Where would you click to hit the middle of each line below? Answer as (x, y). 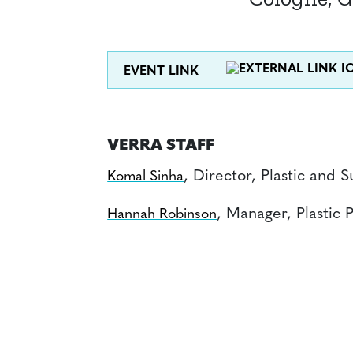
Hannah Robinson (162, 215)
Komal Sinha (146, 177)
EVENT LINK (162, 72)
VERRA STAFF (161, 146)
